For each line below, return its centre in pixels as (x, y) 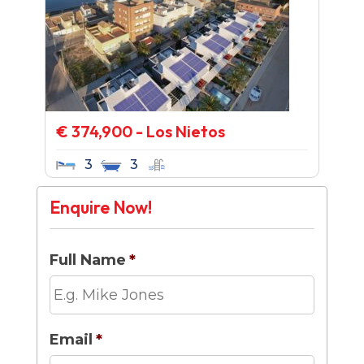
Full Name (87, 260)
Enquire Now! (100, 207)
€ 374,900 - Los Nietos (140, 131)
